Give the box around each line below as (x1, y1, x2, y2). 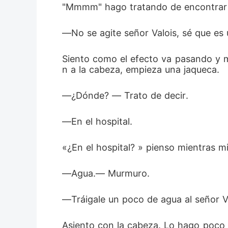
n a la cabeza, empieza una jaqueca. (62, 64, 222, 75)
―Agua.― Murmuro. (62, 168, 153, 179)
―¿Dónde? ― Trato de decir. (62, 90, 191, 101)
